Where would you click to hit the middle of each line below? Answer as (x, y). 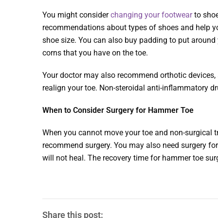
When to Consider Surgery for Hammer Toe (118, 110)
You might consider (76, 15)
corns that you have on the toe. (95, 53)
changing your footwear (151, 15)
